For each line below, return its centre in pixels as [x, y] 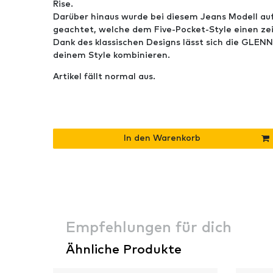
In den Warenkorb [162, 139]
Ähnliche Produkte [124, 249]
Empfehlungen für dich [149, 228]
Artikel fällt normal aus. [104, 76]
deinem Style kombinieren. [112, 55]
